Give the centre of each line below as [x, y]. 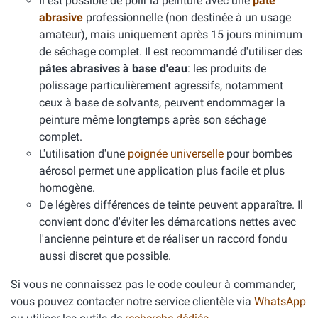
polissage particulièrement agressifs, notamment [161, 86]
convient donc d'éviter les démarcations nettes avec [168, 222]
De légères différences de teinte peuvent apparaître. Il [171, 205]
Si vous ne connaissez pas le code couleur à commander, [153, 284]
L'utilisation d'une [83, 154]
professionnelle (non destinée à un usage [187, 17]
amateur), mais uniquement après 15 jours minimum [171, 34]
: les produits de [227, 68]
